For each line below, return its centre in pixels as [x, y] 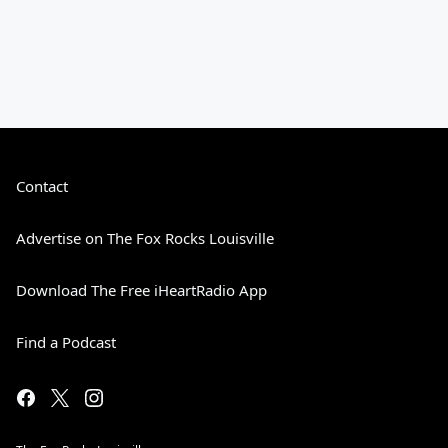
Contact [42, 186]
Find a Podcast [66, 342]
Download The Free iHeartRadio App [141, 290]
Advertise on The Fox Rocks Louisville [145, 238]
